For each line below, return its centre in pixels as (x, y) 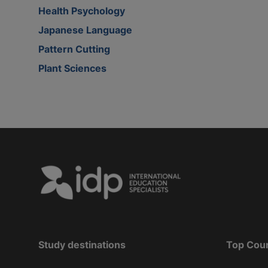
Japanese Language (85, 30)
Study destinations (82, 244)
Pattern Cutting (74, 49)
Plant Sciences (72, 68)
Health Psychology (82, 10)
